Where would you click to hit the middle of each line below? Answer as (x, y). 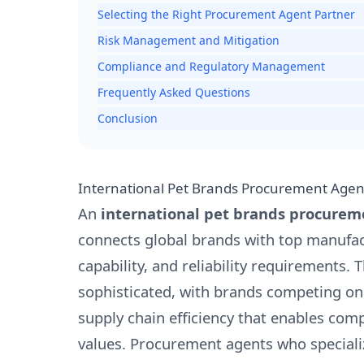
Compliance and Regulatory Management (211, 67)
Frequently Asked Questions (174, 93)
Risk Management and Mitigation (188, 41)
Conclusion (128, 119)
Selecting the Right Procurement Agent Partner (226, 15)
